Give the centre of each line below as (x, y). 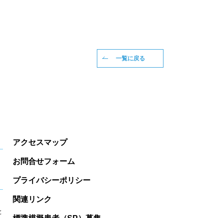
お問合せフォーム (44, 161)
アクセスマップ (40, 142)
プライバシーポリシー (52, 180)
